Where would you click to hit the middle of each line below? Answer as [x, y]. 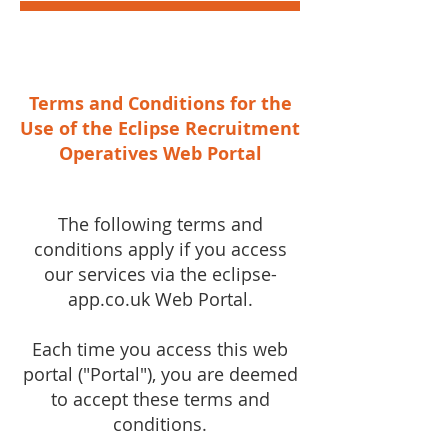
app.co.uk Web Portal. [160, 299]
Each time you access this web [160, 349]
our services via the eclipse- [160, 274]
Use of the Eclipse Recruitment [160, 128]
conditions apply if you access [160, 249]
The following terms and [160, 224]
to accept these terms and [160, 399]
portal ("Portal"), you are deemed [160, 374]
